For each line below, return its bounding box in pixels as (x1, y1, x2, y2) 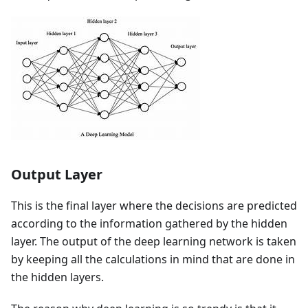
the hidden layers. (11, 269, 104, 285)
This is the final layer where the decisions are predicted (11, 198, 297, 213)
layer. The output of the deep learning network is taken (11, 234, 296, 249)
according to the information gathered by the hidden (11, 216, 287, 231)
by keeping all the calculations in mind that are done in (11, 252, 295, 267)
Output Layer (11, 165, 102, 184)
